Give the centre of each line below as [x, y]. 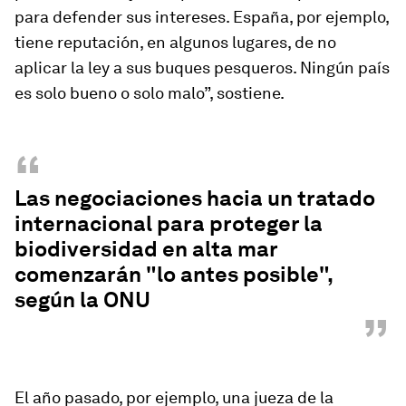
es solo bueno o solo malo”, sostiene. [150, 93]
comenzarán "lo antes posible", [174, 275]
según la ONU [82, 300]
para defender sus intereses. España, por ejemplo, [202, 17]
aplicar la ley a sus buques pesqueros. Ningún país [202, 68]
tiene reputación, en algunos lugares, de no [175, 43]
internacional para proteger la [169, 224]
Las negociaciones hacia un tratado [195, 198]
